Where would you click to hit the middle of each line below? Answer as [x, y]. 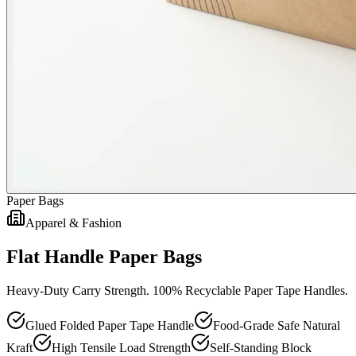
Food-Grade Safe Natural [277, 326]
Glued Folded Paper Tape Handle [110, 326]
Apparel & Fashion [74, 223]
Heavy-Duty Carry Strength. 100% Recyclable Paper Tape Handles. [177, 291]
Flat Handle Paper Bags [104, 257]
